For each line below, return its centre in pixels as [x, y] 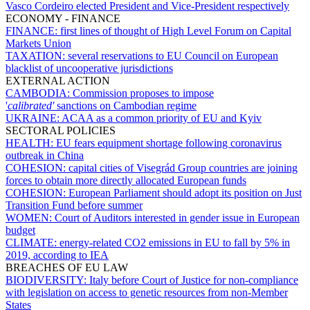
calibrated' [31, 105]
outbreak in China [45, 155]
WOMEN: [30, 217]
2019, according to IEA [57, 255]
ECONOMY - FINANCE [63, 18]
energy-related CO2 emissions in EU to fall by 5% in [175, 242]
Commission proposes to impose [143, 93]
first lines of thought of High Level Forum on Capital [176, 30]
